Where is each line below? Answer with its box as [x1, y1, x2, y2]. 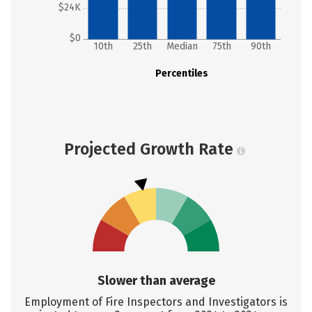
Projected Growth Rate [63, 139, 233, 159]
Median [166, 40, 198, 52]
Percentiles [155, 68, 209, 79]
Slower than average [97, 273, 215, 288]
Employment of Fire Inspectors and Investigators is [24, 295, 288, 309]
